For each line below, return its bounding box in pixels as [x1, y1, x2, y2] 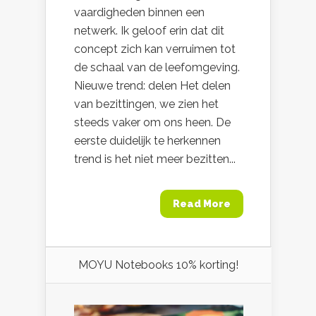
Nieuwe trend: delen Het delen [74, 79, 231, 92]
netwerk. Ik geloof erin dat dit [74, 24, 224, 37]
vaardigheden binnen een [74, 6, 205, 19]
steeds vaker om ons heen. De [74, 116, 231, 129]
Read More [173, 198, 231, 209]
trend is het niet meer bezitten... [74, 152, 236, 166]
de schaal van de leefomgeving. [74, 61, 240, 74]
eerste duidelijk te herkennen [74, 134, 221, 147]
